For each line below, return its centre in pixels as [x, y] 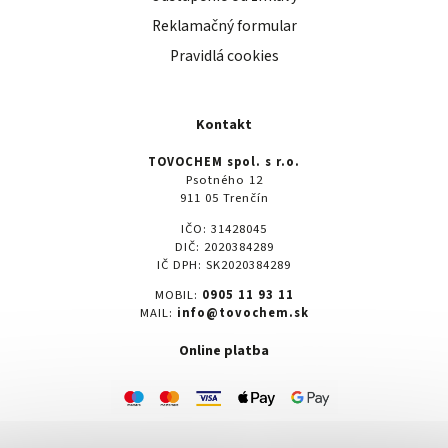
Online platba [224, 351]
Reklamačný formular [224, 26]
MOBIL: [178, 295]
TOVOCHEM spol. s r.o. [224, 162]
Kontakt [224, 124]
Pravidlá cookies [224, 56]
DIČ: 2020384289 [224, 246]
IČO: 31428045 [224, 228]
